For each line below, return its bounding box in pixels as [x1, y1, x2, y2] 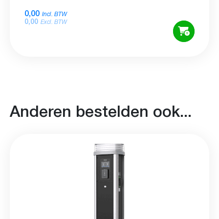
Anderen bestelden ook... [10, 99, 192, 121]
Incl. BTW [42, 10, 67, 19]
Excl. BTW [41, 18, 67, 27]
